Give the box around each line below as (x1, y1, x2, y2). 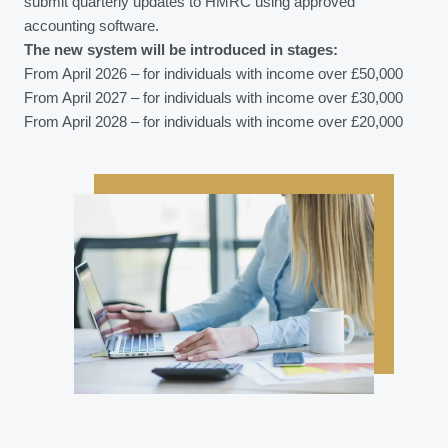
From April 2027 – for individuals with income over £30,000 (24, 90, 403, 107)
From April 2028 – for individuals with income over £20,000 (24, 114, 403, 131)
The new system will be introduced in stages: (24, 42, 338, 59)
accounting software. (24, 18, 159, 35)
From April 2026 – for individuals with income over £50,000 (24, 66, 403, 83)
